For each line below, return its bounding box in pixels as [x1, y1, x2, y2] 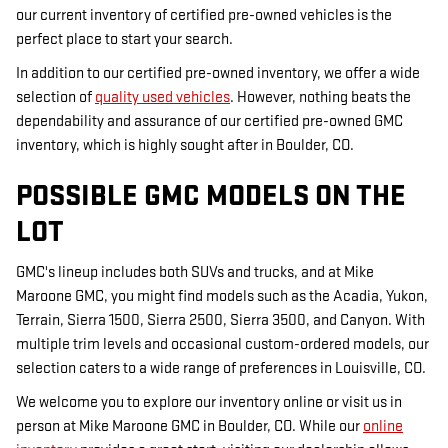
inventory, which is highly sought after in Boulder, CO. [16, 135, 354, 155]
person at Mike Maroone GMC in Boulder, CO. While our [16, 417, 363, 437]
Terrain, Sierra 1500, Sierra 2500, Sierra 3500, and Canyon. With [16, 311, 425, 331]
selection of [16, 87, 95, 107]
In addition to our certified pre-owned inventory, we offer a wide [16, 63, 420, 83]
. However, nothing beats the [230, 87, 411, 107]
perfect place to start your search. [16, 29, 233, 49]
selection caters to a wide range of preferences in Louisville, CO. [16, 359, 426, 379]
